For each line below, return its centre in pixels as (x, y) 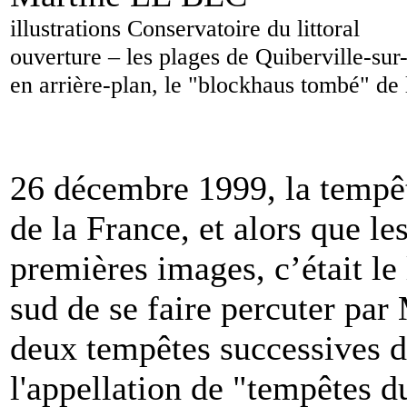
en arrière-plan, (87, 84)
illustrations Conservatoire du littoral (185, 28)
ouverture (59, 56)
